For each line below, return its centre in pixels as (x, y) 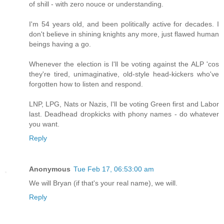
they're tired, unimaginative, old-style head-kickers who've (124, 74)
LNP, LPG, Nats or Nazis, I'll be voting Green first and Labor (124, 104)
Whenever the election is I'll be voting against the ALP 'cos (124, 64)
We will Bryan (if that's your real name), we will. (103, 183)
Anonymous (50, 169)
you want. (44, 124)
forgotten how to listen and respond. (86, 84)
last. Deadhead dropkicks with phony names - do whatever (124, 114)
